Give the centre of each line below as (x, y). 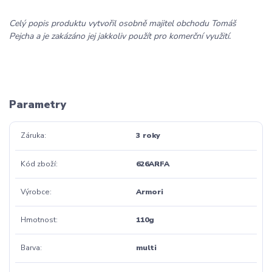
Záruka (32, 136)
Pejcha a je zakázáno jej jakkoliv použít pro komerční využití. (120, 36)
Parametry (38, 104)
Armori (149, 192)
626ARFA (152, 164)
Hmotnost (38, 220)
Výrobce (35, 192)
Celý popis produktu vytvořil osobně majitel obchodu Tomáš (123, 23)
